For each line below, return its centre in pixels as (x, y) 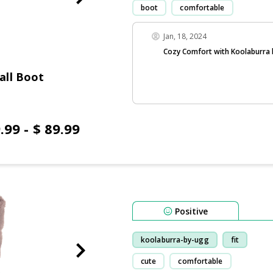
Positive (191, 211)
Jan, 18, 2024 (185, 36)
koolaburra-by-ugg (175, 239)
